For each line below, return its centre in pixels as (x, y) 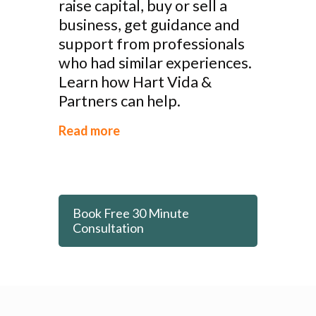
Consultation (108, 228)
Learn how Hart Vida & (135, 82)
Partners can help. (120, 101)
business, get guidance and (149, 25)
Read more (89, 130)
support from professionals (152, 44)
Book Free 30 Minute (131, 213)
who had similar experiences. (155, 63)
